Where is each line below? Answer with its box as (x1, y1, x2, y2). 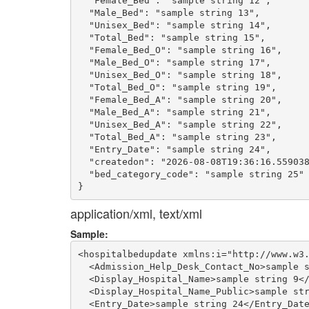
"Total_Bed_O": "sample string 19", (77, 81, 277, 92)
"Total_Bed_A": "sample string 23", (77, 131, 277, 142)
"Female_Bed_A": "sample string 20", (77, 94, 282, 105)
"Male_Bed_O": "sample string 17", (77, 57, 271, 68)
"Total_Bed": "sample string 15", (77, 32, 266, 43)
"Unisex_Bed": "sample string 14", (77, 19, 271, 30)
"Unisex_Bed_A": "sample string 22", (77, 119, 282, 130)
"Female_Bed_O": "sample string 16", (77, 44, 282, 55)
